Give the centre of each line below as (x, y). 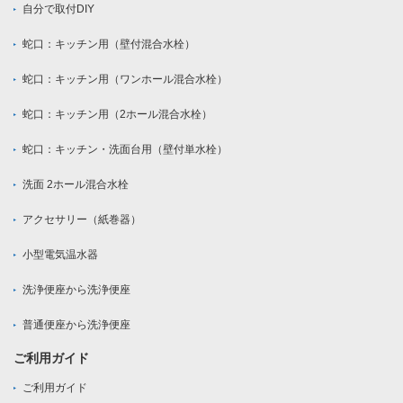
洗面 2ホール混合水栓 (76, 185)
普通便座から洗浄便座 (76, 325)
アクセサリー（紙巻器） (82, 220)
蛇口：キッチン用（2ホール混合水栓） (117, 115)
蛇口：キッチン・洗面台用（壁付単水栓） (125, 150)
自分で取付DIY (58, 9)
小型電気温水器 (60, 255)
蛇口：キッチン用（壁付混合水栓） (109, 45)
